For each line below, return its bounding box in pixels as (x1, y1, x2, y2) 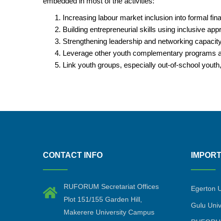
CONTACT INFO (43, 151, 103, 159)
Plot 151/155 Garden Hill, (64, 195, 142, 203)
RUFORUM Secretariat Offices (64, 183, 159, 190)
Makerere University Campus (64, 208, 154, 216)
